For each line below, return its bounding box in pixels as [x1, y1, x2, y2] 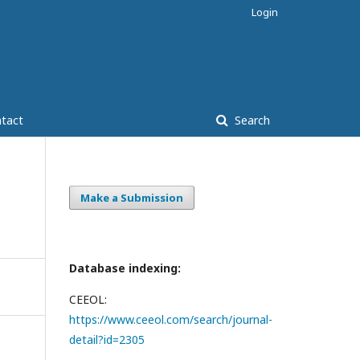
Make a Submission [80, 190, 183, 205]
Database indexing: [69, 260, 184, 276]
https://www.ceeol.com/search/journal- [69, 311, 272, 327]
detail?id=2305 [69, 331, 145, 347]
